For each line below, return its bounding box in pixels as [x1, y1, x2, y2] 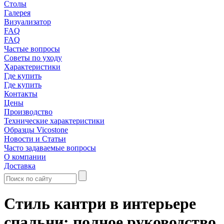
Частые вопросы [4, 44, 60, 53]
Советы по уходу [4, 53, 62, 62]
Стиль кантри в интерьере [4, 194, 196, 213]
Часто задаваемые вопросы [4, 143, 96, 152]
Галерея [4, 8, 30, 17]
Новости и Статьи [4, 134, 66, 143]
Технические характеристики [4, 116, 104, 125]
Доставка [4, 161, 35, 170]
